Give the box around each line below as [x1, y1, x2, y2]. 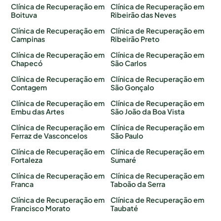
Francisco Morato [11, 204, 71, 213]
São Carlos [110, 59, 147, 68]
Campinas [11, 35, 45, 44]
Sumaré [110, 155, 136, 165]
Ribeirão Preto [110, 35, 159, 44]
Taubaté [110, 204, 138, 213]
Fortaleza [11, 155, 43, 165]
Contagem [11, 83, 47, 92]
